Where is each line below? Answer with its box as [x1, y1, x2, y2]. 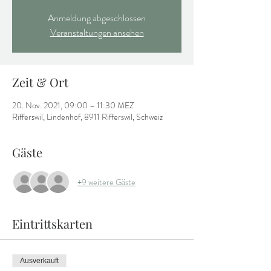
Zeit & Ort [12, 74, 68, 90]
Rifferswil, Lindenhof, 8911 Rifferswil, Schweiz [12, 111, 163, 123]
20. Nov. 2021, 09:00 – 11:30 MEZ [12, 99, 134, 111]
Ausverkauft [20, 256, 59, 265]
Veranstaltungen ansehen [50, 25, 144, 39]
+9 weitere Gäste [77, 175, 135, 188]
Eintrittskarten [12, 215, 93, 232]
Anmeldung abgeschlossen [48, 11, 146, 25]
